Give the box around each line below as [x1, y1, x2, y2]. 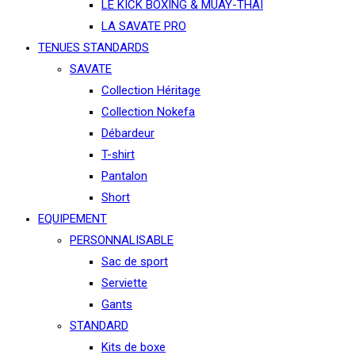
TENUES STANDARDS [38, 40, 149, 55]
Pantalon [101, 169, 147, 183]
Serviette [101, 276, 147, 290]
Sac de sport [101, 254, 168, 269]
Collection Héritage [101, 83, 200, 97]
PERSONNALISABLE [70, 233, 174, 247]
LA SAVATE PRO [101, 19, 186, 33]
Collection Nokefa [101, 105, 195, 119]
